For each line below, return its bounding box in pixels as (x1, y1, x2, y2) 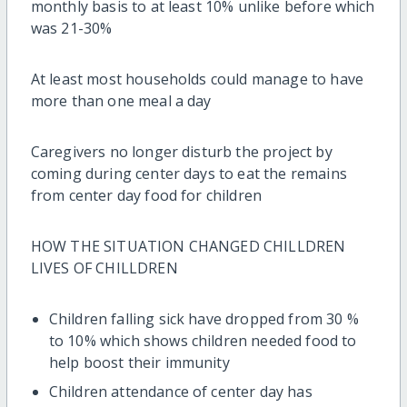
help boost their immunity (48, 352, 233, 372)
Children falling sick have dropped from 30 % (48, 308, 359, 329)
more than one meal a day (30, 90, 215, 111)
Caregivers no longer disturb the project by (30, 141, 333, 162)
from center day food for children (30, 184, 266, 205)
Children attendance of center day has (48, 381, 313, 402)
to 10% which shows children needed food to (48, 330, 357, 351)
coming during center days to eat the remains (30, 163, 347, 184)
